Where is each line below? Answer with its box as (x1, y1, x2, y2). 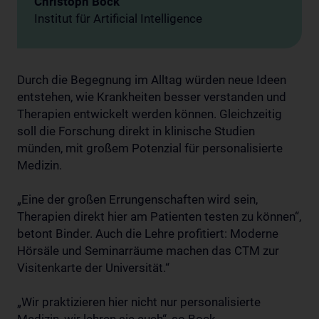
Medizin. (17, 158, 62, 172)
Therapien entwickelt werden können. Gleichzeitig (17, 107, 282, 121)
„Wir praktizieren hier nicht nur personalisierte (17, 295, 261, 309)
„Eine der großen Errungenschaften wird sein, (17, 192, 258, 206)
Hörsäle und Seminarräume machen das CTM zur (17, 244, 279, 258)
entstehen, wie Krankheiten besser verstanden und (17, 90, 286, 104)
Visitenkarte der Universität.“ (17, 261, 169, 275)
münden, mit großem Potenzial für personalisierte (17, 141, 283, 155)
